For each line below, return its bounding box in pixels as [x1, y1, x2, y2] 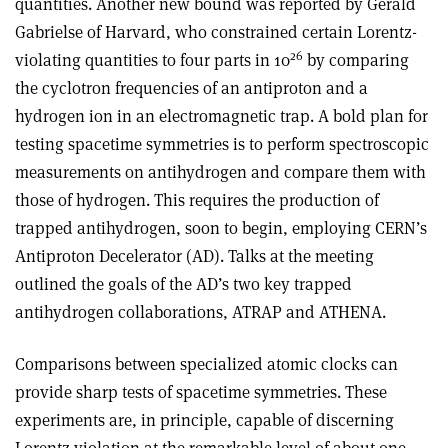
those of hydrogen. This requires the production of [15, 189, 379, 211]
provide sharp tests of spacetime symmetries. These [15, 381, 387, 403]
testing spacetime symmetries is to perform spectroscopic [15, 133, 429, 155]
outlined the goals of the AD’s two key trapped [15, 273, 352, 295]
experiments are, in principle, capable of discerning [15, 409, 394, 431]
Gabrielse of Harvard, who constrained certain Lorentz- [15, 21, 417, 43]
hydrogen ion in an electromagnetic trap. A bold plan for [15, 105, 428, 127]
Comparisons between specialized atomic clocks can [15, 353, 398, 375]
